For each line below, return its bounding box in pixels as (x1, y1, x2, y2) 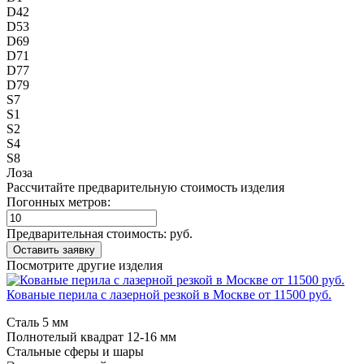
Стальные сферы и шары (6, 344, 144, 358)
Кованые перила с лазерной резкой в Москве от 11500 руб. (6, 287, 331, 301)
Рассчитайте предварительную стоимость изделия (6, 180, 284, 194)
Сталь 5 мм (6, 314, 68, 329)
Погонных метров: (6, 194, 110, 209)
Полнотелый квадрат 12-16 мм (6, 329, 176, 344)
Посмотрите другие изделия (6, 258, 162, 272)
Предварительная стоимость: (6, 226, 170, 240)
